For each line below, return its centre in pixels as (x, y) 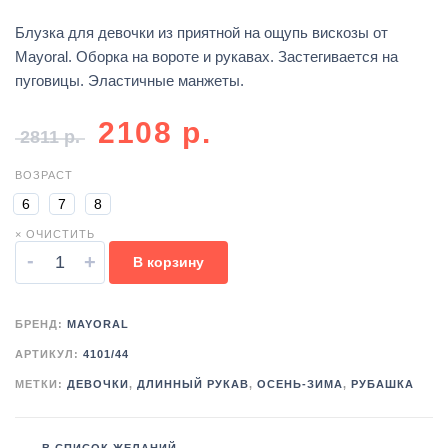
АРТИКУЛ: (49, 354)
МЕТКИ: (41, 384)
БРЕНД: (41, 324)
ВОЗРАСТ (44, 175)
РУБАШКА (382, 384)
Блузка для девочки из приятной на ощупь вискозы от (201, 33)
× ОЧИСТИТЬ (55, 234)
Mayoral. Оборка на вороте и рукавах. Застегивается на (206, 57)
